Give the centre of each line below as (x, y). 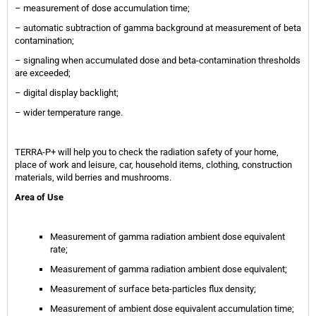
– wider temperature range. (69, 113)
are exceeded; (43, 73)
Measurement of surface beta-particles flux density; (153, 289)
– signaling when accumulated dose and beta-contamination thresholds (158, 61)
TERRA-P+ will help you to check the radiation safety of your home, (147, 152)
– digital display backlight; (67, 93)
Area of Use (39, 197)
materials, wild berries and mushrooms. (93, 178)
